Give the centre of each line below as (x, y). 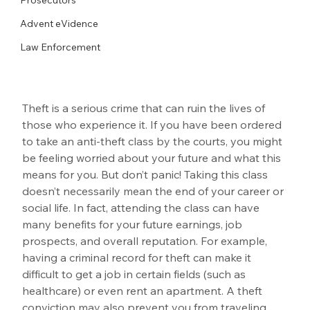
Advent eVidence (60, 23)
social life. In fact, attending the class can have (143, 207)
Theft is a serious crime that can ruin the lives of (145, 108)
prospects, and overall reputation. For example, (146, 240)
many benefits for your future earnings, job (134, 224)
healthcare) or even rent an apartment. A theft (144, 290)
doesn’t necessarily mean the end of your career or (155, 191)
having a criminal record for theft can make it (138, 257)
